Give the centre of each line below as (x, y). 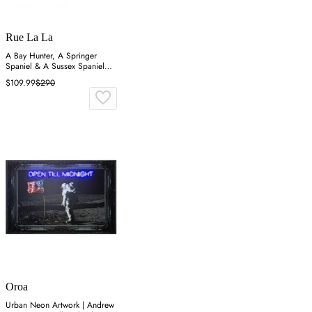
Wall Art (20, 77)
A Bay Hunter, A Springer (51, 56)
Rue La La (29, 38)
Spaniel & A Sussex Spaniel (55, 67)
